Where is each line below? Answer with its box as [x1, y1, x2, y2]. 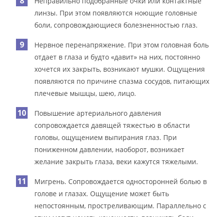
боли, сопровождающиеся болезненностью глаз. [34, 20, 198, 30]
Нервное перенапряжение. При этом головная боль [34, 40, 209, 49]
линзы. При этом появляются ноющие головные [34, 8, 198, 17]
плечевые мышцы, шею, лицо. [34, 88, 137, 98]
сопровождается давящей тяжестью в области [34, 120, 190, 130]
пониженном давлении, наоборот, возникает [34, 144, 185, 154]
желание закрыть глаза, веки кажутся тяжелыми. [34, 156, 199, 166]
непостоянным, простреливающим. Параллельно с [34, 201, 207, 210]
